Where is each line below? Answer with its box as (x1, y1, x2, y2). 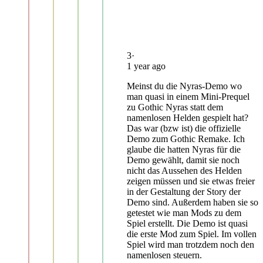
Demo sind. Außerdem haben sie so (127, 197, 258, 207)
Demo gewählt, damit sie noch (127, 154, 240, 165)
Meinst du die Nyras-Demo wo (127, 80, 242, 91)
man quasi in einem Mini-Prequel (127, 91, 249, 102)
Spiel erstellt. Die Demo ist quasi (127, 218, 248, 228)
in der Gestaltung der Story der (127, 186, 241, 197)
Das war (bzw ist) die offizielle (127, 123, 241, 133)
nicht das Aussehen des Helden (127, 165, 242, 176)
